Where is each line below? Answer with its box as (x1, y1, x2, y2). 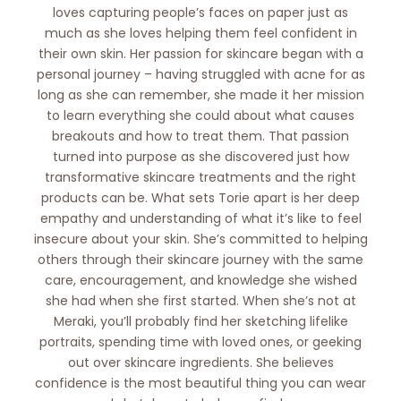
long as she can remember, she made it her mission (37, 85, 364, 104)
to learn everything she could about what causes (47, 106, 354, 124)
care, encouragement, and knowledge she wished (44, 270, 357, 289)
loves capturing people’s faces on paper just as (53, 3, 348, 21)
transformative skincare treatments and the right (45, 167, 356, 186)
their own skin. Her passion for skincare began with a (38, 44, 363, 63)
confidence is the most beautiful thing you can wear (35, 373, 366, 392)
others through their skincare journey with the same (38, 250, 363, 269)
